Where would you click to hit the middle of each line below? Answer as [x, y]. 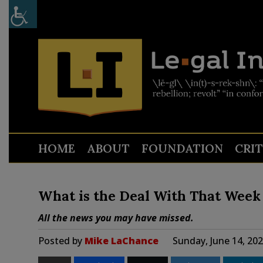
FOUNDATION [182, 148]
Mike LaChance [121, 241]
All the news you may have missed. [116, 218]
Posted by [61, 241]
